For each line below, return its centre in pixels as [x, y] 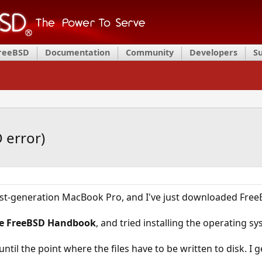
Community [150, 52]
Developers [213, 52]
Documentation [77, 52]
